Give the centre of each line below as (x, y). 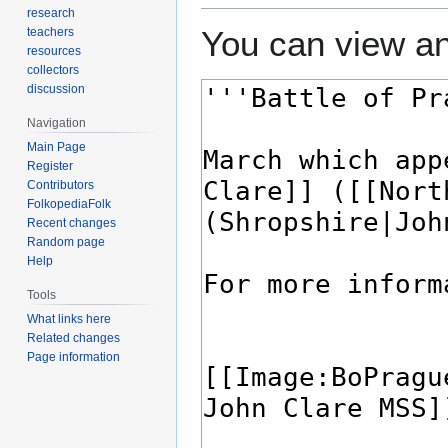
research (51, 13)
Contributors (61, 185)
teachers (51, 32)
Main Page (57, 147)
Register (50, 166)
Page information (74, 356)
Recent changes (72, 223)
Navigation (57, 123)
